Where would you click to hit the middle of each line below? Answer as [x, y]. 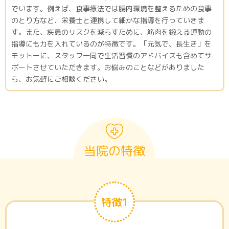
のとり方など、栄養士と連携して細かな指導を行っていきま [108, 20]
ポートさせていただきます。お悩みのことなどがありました [108, 67]
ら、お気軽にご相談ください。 [61, 79]
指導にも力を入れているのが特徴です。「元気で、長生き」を [111, 44]
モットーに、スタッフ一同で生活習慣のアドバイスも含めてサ [111, 56]
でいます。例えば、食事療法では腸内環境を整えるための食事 [111, 9]
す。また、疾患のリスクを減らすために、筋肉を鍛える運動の [111, 32]
